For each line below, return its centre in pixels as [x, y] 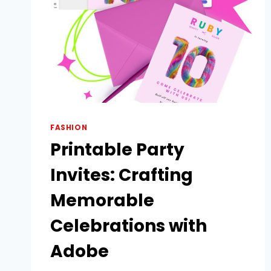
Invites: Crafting [122, 175]
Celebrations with [129, 226]
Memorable [102, 201]
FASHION [69, 128]
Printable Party [117, 150]
